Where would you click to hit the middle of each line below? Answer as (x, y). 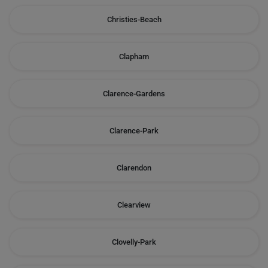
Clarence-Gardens (134, 94)
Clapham (134, 57)
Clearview (134, 205)
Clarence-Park (134, 131)
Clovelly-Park (134, 242)
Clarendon (134, 168)
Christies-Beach (134, 19)
